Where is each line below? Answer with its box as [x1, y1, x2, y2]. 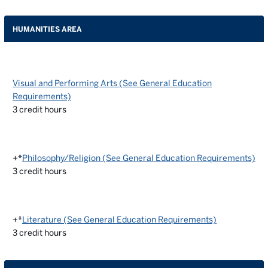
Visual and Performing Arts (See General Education [13, 78, 212, 88]
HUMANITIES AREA [13, 25, 82, 33]
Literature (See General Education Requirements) [22, 215, 217, 224]
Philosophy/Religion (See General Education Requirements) [22, 153, 255, 163]
